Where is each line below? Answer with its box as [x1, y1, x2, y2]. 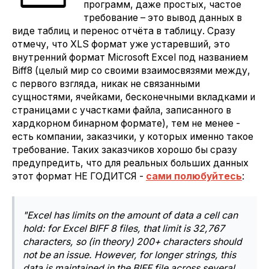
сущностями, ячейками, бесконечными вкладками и [12, 91, 255, 103]
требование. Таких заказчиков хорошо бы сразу [12, 144, 237, 156]
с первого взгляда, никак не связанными [12, 78, 200, 89]
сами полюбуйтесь [146, 171, 242, 182]
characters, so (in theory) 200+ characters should [23, 236, 242, 248]
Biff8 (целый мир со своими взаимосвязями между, [12, 65, 250, 76]
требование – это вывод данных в [83, 12, 242, 23]
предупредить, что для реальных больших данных [12, 157, 249, 169]
